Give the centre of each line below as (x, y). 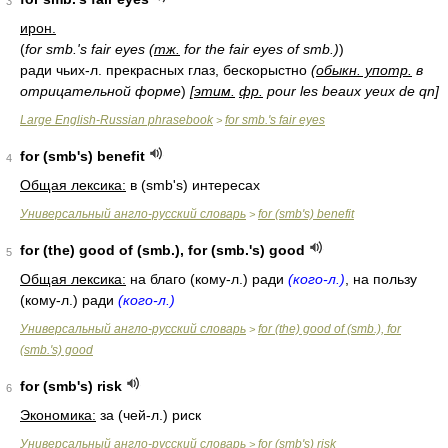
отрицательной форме (100, 91)
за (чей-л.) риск (148, 415)
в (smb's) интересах (193, 185)
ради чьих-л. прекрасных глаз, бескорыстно (165, 70)
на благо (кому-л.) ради (207, 279)
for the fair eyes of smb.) (259, 49)
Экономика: (58, 415)
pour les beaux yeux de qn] (351, 91)
